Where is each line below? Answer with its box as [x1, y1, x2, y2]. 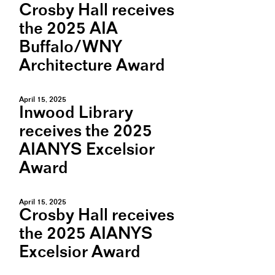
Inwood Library [19, 104, 133, 122]
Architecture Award [19, 57, 165, 75]
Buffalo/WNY [19, 39, 122, 56]
